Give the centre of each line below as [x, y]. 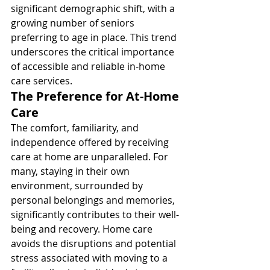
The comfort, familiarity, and [76, 128]
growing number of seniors [74, 23]
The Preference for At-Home [96, 96]
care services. [42, 81]
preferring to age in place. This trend [95, 37]
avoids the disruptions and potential [95, 243]
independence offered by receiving [91, 142]
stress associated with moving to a [90, 258]
